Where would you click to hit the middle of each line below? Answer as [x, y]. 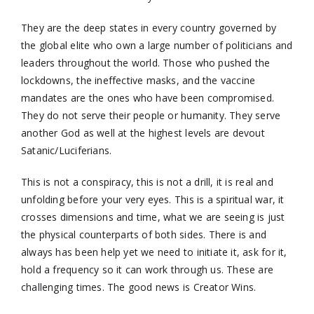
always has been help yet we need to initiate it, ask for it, [154, 252]
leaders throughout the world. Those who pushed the [145, 62]
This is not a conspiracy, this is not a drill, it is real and [147, 182]
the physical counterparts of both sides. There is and [144, 234]
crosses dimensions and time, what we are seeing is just [153, 217]
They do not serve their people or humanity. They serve [151, 115]
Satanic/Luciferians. [66, 150]
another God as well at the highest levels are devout [143, 132]
